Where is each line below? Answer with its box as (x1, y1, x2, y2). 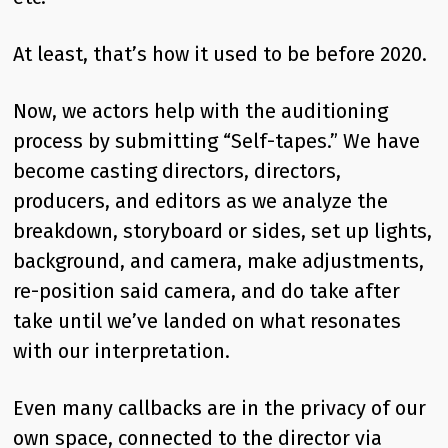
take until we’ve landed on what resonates (13, 309, 402, 333)
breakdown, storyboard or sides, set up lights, (13, 219, 433, 243)
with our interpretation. (13, 339, 231, 363)
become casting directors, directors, (13, 159, 342, 183)
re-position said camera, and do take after (13, 279, 401, 303)
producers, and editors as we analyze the (13, 189, 389, 213)
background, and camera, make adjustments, (13, 249, 425, 273)
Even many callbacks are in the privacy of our (13, 396, 427, 420)
